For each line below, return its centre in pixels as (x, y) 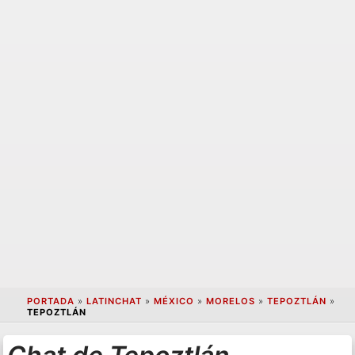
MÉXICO (174, 302)
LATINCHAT (114, 302)
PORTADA (50, 302)
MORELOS (230, 302)
